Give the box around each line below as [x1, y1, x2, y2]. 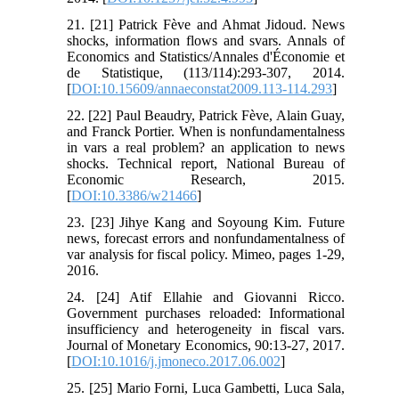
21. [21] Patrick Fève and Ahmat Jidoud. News [67, 16, 345, 32]
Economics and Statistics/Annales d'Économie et [67, 48, 345, 64]
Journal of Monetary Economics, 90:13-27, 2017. [67, 337, 345, 353]
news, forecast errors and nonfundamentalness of [67, 230, 345, 246]
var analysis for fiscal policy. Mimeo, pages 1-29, [67, 246, 345, 262]
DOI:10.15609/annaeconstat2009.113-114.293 [71, 80, 333, 96]
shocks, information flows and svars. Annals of [67, 32, 345, 48]
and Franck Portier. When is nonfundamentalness [67, 123, 345, 139]
